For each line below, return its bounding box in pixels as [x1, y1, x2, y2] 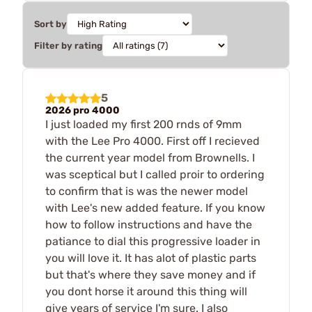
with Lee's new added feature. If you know [45, 201, 265, 214]
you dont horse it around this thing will [45, 284, 247, 298]
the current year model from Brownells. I [45, 150, 255, 164]
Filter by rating [34, 40, 102, 51]
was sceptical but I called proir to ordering [45, 167, 265, 181]
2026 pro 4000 [45, 104, 120, 116]
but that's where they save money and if [45, 267, 256, 281]
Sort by [34, 18, 67, 29]
